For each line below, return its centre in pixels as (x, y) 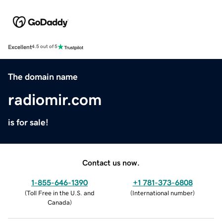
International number (163, 193)
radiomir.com (55, 99)
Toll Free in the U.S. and (60, 193)
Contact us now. (111, 162)
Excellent (20, 47)
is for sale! (28, 122)
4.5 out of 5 (45, 47)
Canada (58, 202)
